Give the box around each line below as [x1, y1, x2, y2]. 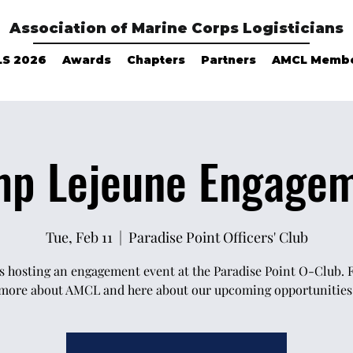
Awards [62, 53, 111, 67]
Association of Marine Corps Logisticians [9, 20, 344, 37]
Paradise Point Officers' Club [128, 228, 308, 247]
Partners [201, 53, 256, 67]
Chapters [127, 53, 185, 67]
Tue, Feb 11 [45, 228, 113, 247]
